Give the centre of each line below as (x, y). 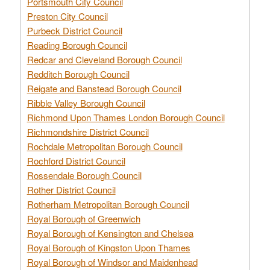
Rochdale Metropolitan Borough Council (105, 146)
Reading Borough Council (77, 45)
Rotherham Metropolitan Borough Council (108, 204)
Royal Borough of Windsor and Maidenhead (112, 262)
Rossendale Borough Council (84, 175)
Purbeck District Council (74, 30)
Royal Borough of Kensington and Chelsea (110, 233)
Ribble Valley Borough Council (86, 102)
